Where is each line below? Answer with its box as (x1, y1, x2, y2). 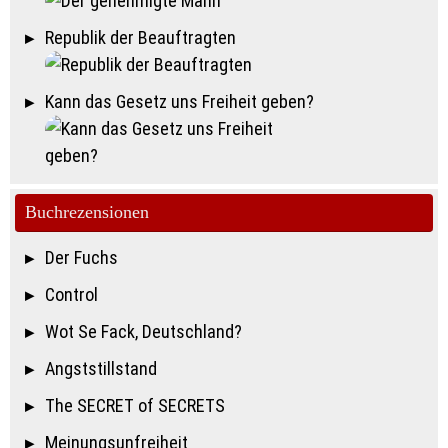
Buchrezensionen (25, 202, 149, 223)
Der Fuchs (44, 247, 118, 269)
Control (44, 284, 98, 306)
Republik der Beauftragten (44, 27, 236, 49)
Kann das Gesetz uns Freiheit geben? (44, 91, 314, 113)
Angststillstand (44, 358, 157, 380)
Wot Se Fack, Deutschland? (44, 321, 242, 343)
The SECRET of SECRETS (44, 395, 225, 417)
